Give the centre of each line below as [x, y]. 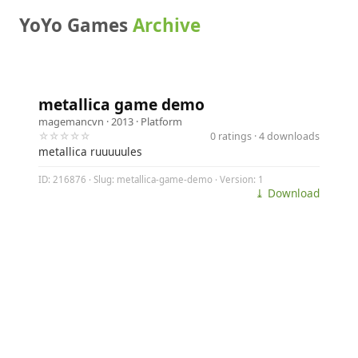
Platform [161, 121]
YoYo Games [76, 25]
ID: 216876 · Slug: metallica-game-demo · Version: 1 [151, 180]
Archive [167, 25]
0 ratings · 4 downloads [265, 136]
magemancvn [71, 121]
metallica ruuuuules [90, 151]
